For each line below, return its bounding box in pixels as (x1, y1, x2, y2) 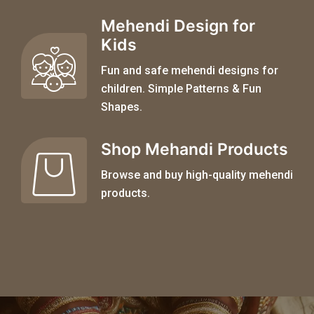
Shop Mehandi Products (101, 139, 288, 160)
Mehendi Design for (101, 16, 255, 36)
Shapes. (101, 100, 142, 114)
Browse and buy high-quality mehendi (101, 168, 293, 182)
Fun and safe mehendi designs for (101, 64, 278, 78)
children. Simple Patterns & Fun (101, 82, 261, 96)
